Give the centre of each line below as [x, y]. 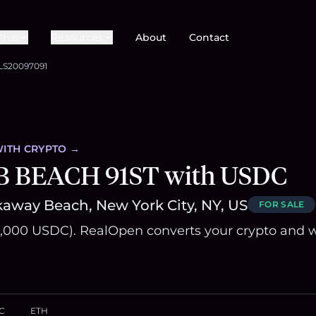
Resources [77, 38]
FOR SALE [282, 205]
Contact [209, 38]
